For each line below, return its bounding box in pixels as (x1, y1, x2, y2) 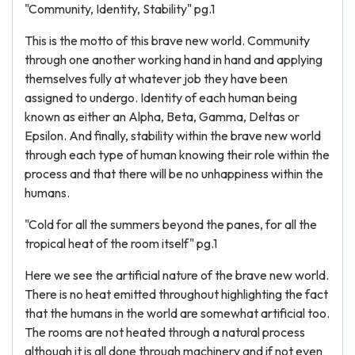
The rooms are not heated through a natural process (25, 324, 305, 340)
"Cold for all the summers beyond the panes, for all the (25, 216, 317, 232)
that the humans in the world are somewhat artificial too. (25, 305, 330, 321)
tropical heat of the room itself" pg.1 (25, 235, 217, 251)
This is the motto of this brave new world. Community (25, 32, 310, 48)
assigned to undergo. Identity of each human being (25, 90, 297, 105)
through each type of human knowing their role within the (25, 147, 330, 162)
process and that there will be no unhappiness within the (25, 166, 323, 181)
